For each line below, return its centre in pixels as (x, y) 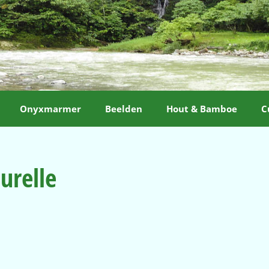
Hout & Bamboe (202, 109)
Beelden (124, 109)
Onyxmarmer (50, 109)
